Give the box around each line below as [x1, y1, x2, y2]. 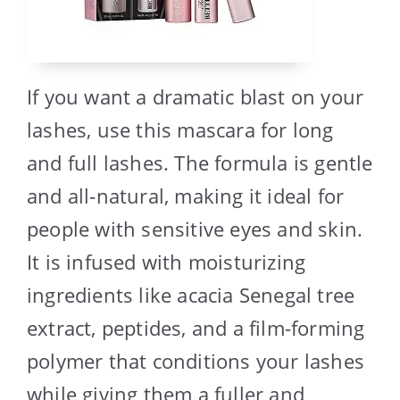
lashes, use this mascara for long [27, 115, 334, 143]
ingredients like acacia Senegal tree [27, 280, 355, 308]
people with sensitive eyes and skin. [27, 214, 363, 242]
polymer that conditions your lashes [27, 346, 365, 374]
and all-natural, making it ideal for [27, 181, 345, 209]
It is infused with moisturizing [27, 247, 306, 275]
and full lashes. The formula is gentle [27, 148, 373, 176]
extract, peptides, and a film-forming [27, 313, 365, 341]
